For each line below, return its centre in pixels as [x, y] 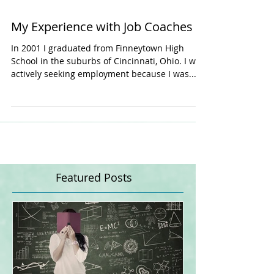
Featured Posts [94, 202]
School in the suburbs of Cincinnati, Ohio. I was [108, 85]
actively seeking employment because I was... [104, 98]
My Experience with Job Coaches [102, 51]
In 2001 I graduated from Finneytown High [98, 72]
